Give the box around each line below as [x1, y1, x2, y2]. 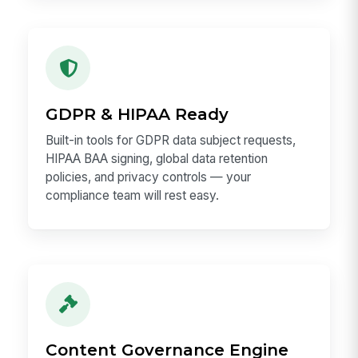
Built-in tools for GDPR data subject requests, [46, 132, 296, 148]
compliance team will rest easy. [46, 187, 220, 203]
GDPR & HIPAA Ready [46, 104, 229, 125]
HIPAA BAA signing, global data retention [46, 150, 268, 166]
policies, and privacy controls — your [46, 169, 252, 185]
